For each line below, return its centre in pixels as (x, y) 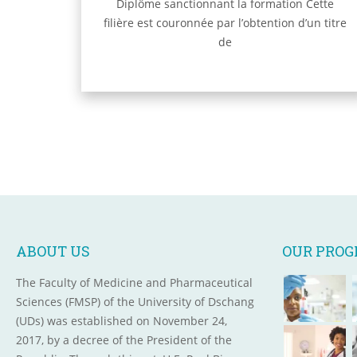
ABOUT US (53, 251)
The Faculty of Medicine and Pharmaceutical (134, 283)
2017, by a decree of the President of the (124, 340)
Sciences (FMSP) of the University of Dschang (135, 302)
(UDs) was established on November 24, (122, 321)
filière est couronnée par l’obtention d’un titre (225, 23)
